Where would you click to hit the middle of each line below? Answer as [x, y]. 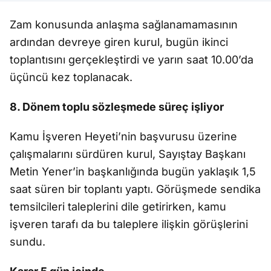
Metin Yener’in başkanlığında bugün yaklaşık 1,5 [133, 171]
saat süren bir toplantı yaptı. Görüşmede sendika [135, 189]
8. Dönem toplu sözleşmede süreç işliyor [117, 107]
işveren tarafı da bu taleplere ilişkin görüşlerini [129, 224]
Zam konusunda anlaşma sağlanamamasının [124, 24]
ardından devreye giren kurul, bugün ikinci [119, 42]
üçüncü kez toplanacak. [71, 77]
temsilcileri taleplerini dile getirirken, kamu [118, 207]
